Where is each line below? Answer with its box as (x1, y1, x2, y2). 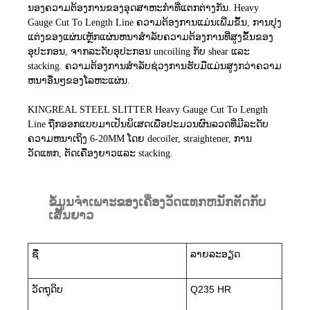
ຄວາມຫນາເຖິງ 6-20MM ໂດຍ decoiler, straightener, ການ (28, 133, 252, 144)
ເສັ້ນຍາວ (48, 208, 93, 222)
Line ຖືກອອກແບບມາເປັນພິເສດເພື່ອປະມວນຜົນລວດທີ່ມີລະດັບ (28, 118, 268, 129)
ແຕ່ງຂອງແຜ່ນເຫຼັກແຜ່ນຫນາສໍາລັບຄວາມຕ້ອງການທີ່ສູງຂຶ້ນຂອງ (28, 31, 273, 42)
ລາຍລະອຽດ (190, 248, 240, 259)
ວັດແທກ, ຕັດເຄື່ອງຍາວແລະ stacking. (28, 147, 173, 158)
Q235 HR (190, 283, 231, 295)
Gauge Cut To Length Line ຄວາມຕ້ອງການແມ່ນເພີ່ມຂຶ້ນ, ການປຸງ (28, 17, 282, 28)
